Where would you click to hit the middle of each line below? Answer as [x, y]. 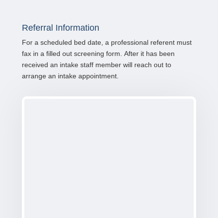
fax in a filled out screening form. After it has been [98, 53]
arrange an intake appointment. [70, 76]
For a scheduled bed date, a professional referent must [107, 42]
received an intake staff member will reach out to [96, 64]
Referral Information [60, 27]
